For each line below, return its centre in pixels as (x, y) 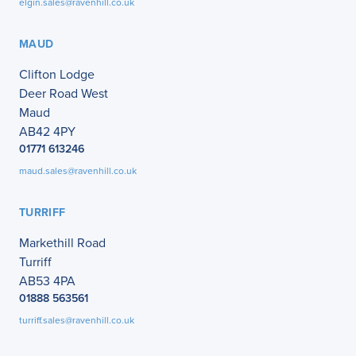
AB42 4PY (47, 132)
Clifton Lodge (57, 74)
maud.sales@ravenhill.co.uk (78, 171)
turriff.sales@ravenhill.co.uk (77, 320)
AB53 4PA (47, 281)
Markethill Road (62, 243)
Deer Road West (64, 93)
